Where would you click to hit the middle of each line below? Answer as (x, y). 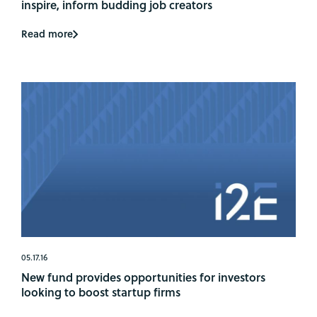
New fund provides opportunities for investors (143, 277)
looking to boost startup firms (101, 292)
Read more (47, 34)
